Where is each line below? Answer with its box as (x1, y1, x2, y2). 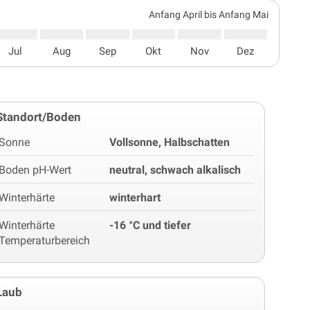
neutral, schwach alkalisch (109, 163, 241, 176)
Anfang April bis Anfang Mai (148, 8, 268, 20)
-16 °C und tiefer (109, 218, 192, 232)
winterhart (109, 190, 161, 204)
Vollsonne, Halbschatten (109, 135, 230, 149)
